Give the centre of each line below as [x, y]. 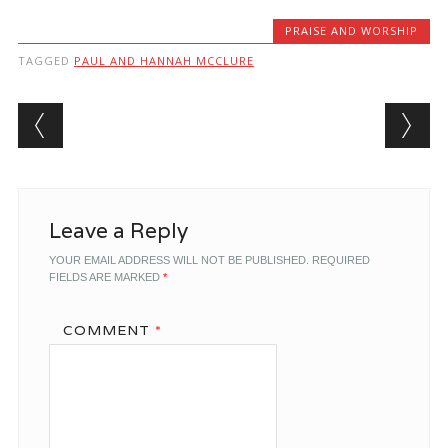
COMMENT [108, 330]
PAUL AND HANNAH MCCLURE [163, 60]
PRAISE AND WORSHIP [352, 30]
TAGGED [45, 60]
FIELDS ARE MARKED [105, 277]
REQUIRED [340, 260]
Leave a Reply [118, 230]
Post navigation [146, 118]
